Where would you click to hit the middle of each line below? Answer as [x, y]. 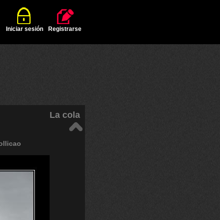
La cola [65, 115]
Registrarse [65, 29]
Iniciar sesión [25, 29]
